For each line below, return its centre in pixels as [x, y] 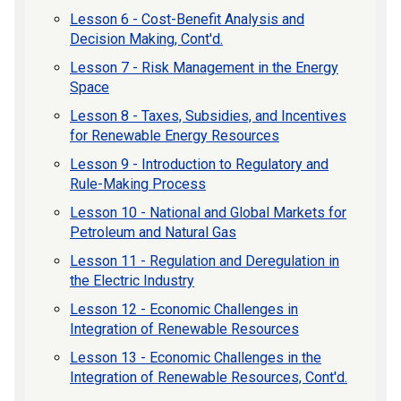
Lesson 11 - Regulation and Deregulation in [205, 261]
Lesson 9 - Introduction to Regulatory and [199, 164]
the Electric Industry [132, 281]
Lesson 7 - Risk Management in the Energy [204, 68]
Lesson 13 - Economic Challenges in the [196, 358]
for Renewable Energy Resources [175, 136]
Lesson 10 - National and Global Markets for [208, 213]
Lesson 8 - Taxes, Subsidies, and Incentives [208, 116]
